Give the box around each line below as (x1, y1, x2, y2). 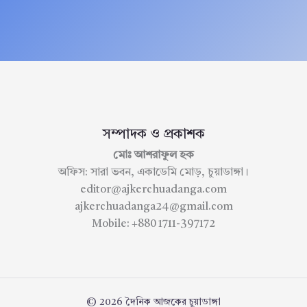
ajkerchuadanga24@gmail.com (74, 201, 233, 213)
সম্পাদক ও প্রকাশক (102, 128, 205, 143)
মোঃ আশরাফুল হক (113, 150, 194, 162)
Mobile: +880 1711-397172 (92, 219, 215, 230)
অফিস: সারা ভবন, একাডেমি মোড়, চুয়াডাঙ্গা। (58, 167, 249, 179)
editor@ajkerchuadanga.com (80, 184, 227, 196)
